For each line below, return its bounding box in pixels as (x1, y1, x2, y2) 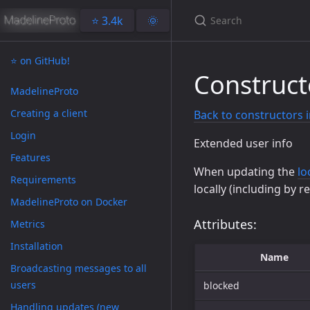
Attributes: (194, 216, 257, 232)
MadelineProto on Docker (10, 195, 127, 208)
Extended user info (194, 136, 293, 151)
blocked (203, 279, 239, 292)
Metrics (10, 217, 45, 230)
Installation (10, 239, 63, 253)
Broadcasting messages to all (10, 262, 147, 275)
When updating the (194, 164, 298, 179)
